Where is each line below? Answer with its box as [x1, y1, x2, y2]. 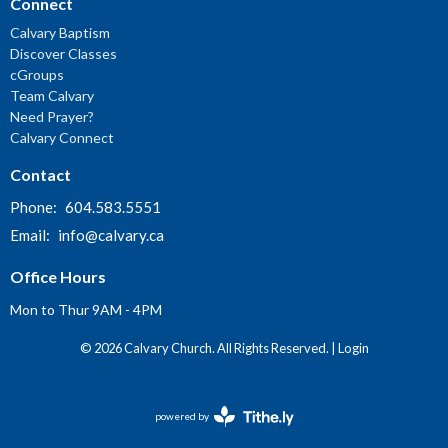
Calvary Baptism [10, 23, 110, 41]
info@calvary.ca [58, 226, 164, 245]
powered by [154, 409, 209, 422]
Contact [10, 164, 71, 184]
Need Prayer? [10, 107, 94, 125]
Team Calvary [10, 86, 94, 104]
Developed [222, 430, 273, 443]
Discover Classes [10, 44, 117, 62]
